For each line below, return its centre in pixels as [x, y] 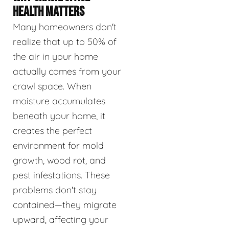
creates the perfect [52, 130]
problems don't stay [55, 190]
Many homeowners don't [65, 27]
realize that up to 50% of [65, 41]
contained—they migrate [65, 204]
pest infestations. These [61, 175]
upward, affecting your [61, 219]
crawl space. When [52, 86]
